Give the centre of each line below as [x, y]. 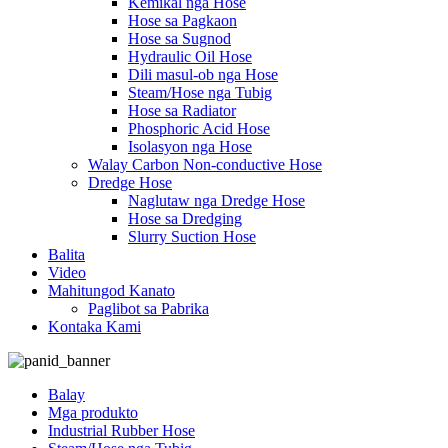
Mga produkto [93, 412]
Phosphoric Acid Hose [199, 128]
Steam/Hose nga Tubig [200, 92]
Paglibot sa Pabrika [148, 308]
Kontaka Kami [94, 326]
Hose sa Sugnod [179, 38]
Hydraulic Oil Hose [190, 56]
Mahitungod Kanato [111, 290]
